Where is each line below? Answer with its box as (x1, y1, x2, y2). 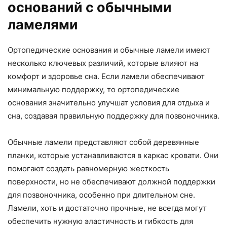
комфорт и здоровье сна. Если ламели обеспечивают (8, 71, 205, 81)
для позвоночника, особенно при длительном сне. (8, 190, 195, 200)
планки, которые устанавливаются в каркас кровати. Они (8, 150, 218, 160)
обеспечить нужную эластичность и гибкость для (8, 216, 193, 226)
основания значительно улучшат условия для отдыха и (8, 97, 210, 107)
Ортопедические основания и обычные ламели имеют (8, 45, 210, 55)
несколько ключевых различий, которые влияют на (8, 58, 198, 68)
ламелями (8, 16, 78, 33)
